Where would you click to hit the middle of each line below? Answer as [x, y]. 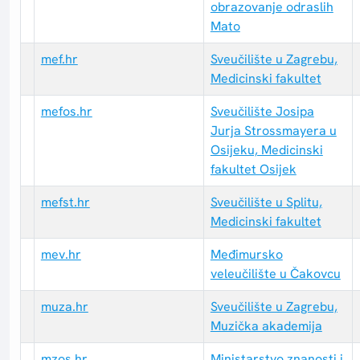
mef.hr [59, 59]
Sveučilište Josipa [262, 112]
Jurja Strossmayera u [273, 131]
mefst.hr [65, 202]
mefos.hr [66, 112]
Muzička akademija [266, 326]
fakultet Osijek [253, 170]
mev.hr [61, 255]
